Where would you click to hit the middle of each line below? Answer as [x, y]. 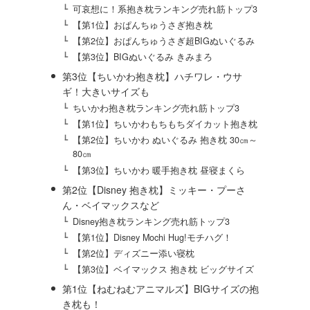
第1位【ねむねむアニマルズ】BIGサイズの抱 [160, 289]
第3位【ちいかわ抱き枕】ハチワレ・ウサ [152, 76]
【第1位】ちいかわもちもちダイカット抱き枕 [165, 124]
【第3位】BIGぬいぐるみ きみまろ [143, 57]
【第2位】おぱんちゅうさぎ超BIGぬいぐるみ [164, 40]
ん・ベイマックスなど [110, 204]
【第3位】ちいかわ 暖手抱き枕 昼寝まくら [159, 170]
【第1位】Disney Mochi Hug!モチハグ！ [153, 237]
